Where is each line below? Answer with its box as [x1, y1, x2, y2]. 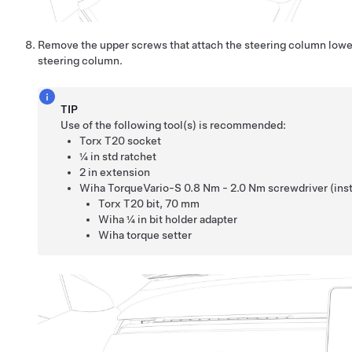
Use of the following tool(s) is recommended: [60, 119, 287, 132]
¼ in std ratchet [79, 150, 157, 163]
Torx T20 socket [79, 134, 162, 148]
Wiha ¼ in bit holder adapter [98, 213, 238, 226]
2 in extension [79, 166, 151, 179]
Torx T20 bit [98, 197, 160, 211]
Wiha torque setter [98, 229, 192, 242]
